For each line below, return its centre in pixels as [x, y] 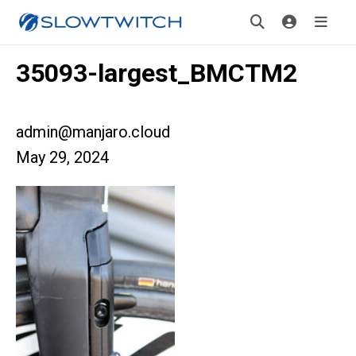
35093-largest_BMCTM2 [157, 73]
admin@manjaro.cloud [93, 132]
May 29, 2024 [62, 157]
